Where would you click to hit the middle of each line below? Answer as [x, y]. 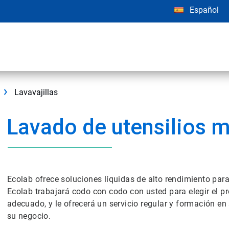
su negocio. [29, 216]
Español [204, 10]
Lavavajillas [36, 92]
